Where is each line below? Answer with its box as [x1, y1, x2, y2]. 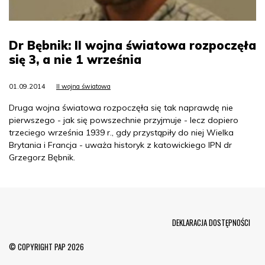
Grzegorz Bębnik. [9, 152, 75, 163]
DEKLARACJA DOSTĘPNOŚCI [172, 216, 250, 229]
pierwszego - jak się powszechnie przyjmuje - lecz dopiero [9, 115, 238, 126]
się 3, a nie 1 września [9, 52, 141, 67]
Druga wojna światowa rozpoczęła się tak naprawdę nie [9, 102, 233, 114]
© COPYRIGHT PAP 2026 [9, 241, 84, 253]
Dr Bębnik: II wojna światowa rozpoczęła [9, 38, 256, 53]
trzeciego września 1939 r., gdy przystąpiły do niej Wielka [9, 127, 234, 138]
